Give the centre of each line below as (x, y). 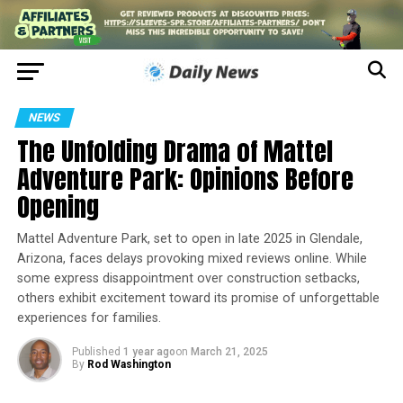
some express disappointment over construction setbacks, (188, 279)
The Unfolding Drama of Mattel (175, 151)
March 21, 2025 (229, 352)
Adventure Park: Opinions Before (185, 179)
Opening (58, 207)
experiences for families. (89, 318)
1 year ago (149, 352)
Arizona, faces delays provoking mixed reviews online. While (192, 259)
